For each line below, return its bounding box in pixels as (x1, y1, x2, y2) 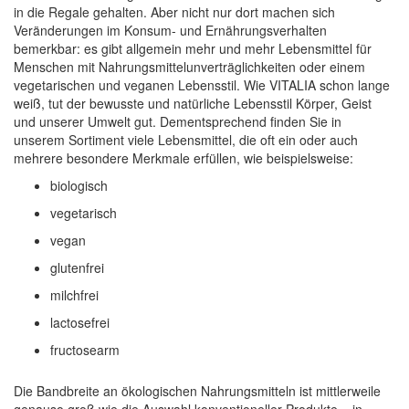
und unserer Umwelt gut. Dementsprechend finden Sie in (14, 111, 341, 131)
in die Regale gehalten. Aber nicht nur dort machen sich (14, 2, 335, 21)
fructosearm (50, 340, 120, 359)
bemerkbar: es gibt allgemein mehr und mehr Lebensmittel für (14, 38, 372, 58)
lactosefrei (50, 312, 110, 331)
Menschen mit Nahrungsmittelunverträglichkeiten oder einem (14, 57, 365, 76)
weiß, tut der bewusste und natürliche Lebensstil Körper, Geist (14, 93, 372, 112)
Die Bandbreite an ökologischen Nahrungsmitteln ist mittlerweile (14, 381, 381, 400)
